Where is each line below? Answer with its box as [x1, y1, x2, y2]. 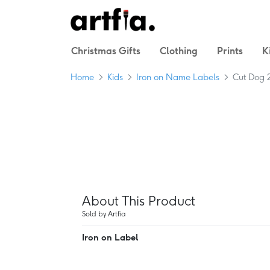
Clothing [160, 45, 198, 57]
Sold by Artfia [82, 209, 126, 218]
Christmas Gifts [71, 45, 140, 57]
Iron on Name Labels [136, 71, 219, 83]
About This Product [82, 193, 195, 209]
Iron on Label [82, 231, 138, 243]
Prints [217, 45, 243, 57]
